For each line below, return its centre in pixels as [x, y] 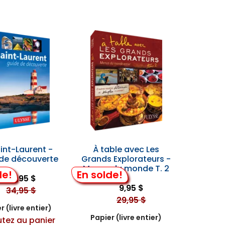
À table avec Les [126, 149]
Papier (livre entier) [126, 217]
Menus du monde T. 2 [126, 168]
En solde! [99, 175]
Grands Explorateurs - [126, 159]
